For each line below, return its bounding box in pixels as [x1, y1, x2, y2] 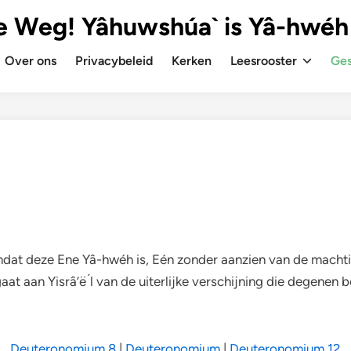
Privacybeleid [75, 53, 154, 68]
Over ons [5, 53, 57, 68]
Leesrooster [230, 53, 298, 68]
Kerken [172, 53, 212, 68]
